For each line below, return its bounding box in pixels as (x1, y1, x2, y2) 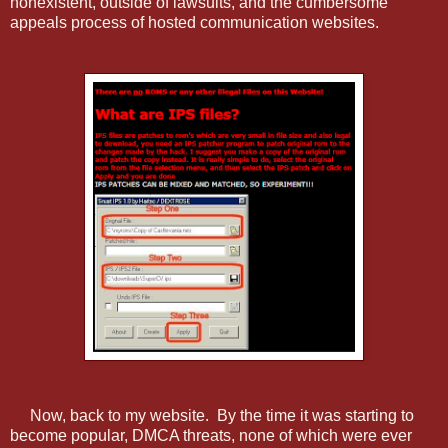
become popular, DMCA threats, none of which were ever (10, 426, 412, 444)
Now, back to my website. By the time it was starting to (10, 406, 414, 424)
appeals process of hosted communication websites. (10, 13, 379, 31)
